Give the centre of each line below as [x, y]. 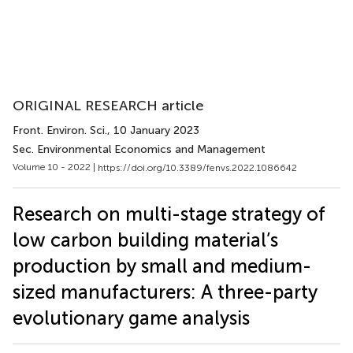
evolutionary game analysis [131, 318]
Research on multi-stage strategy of [169, 214]
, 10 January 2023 [153, 130]
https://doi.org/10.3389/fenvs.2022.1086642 [197, 167]
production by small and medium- [162, 266]
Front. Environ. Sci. [60, 130]
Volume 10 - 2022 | [55, 167]
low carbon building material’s [145, 240]
